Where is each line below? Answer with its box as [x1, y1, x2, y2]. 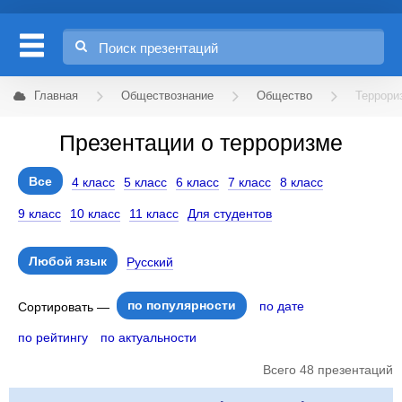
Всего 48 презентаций [263, 363, 393, 377]
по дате [259, 299, 304, 313]
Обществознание [121, 90, 214, 102]
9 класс [18, 206, 61, 221]
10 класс [70, 206, 120, 221]
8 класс [280, 175, 323, 189]
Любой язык [29, 254, 107, 268]
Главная [34, 90, 78, 102]
